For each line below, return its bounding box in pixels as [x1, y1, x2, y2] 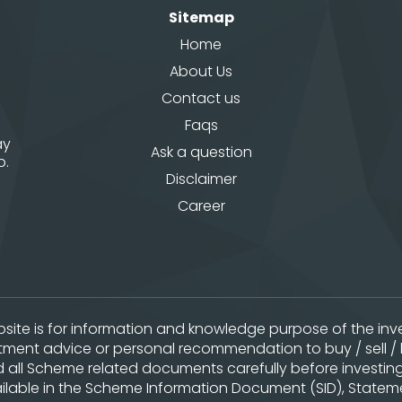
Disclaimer [165, 169, 237, 190]
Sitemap [168, 7, 234, 29]
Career [177, 196, 225, 217]
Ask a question [150, 142, 252, 163]
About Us [170, 61, 232, 83]
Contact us [162, 88, 240, 109]
